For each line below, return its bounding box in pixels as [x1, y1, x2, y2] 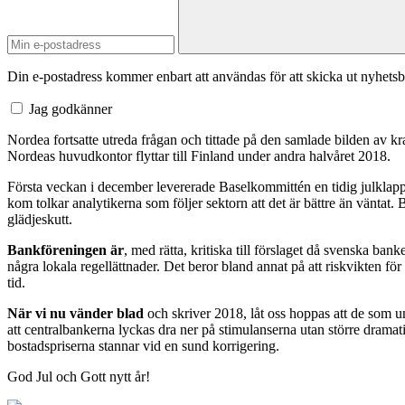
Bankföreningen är [7, 241, 124, 258]
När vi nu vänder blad [7, 305, 144, 321]
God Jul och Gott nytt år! [7, 368, 150, 384]
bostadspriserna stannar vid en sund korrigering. [7, 337, 279, 353]
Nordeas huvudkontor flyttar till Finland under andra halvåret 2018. [7, 147, 391, 164]
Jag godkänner [29, 100, 112, 117]
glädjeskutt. [7, 211, 72, 227]
